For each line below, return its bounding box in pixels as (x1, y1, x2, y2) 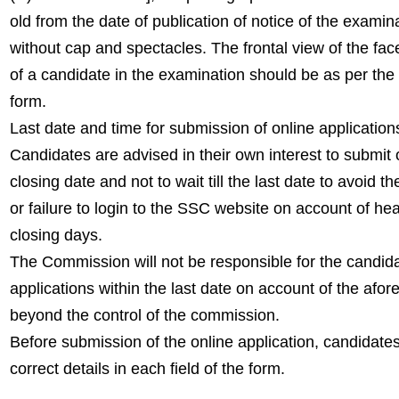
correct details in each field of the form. (9, 360, 285, 378)
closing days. (9, 226, 102, 244)
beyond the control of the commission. (9, 306, 280, 324)
